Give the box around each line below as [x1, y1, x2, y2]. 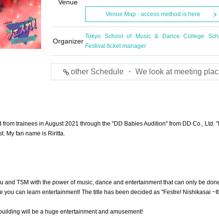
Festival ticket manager [85, 43, 146, 49]
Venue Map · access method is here [105, 11, 200, 18]
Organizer [52, 37, 84, 45]
